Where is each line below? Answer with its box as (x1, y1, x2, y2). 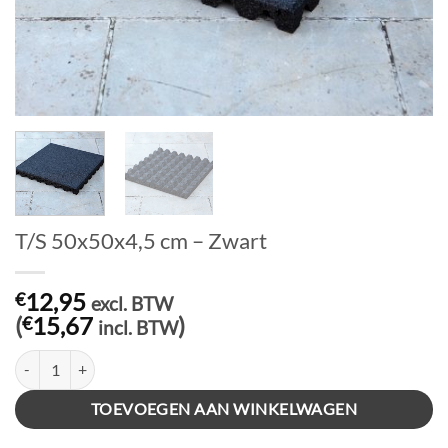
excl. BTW (91, 291, 173, 315)
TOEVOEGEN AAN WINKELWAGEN (90, 399, 358, 418)
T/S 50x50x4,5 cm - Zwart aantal (14, 351, 213, 369)
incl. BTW (98, 315, 178, 339)
